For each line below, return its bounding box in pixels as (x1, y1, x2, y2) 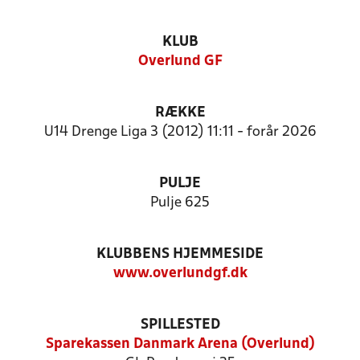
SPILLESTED (140, 318, 220, 332)
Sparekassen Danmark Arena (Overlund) (45, 337, 315, 351)
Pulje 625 (150, 196, 210, 210)
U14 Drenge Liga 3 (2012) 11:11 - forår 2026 (43, 125, 317, 139)
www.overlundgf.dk (112, 267, 247, 280)
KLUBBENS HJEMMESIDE (96, 247, 264, 261)
